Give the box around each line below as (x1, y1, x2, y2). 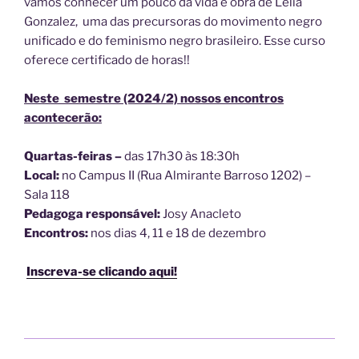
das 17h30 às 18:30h (124, 149, 242, 164)
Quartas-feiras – (24, 149, 124, 164)
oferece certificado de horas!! (24, 53, 190, 68)
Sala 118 (24, 188, 70, 203)
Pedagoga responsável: (24, 207, 160, 222)
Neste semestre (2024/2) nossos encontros (24, 91, 284, 107)
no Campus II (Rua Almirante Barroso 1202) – (59, 168, 311, 184)
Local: (24, 168, 59, 184)
